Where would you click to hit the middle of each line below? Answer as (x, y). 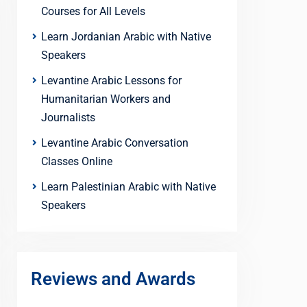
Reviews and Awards (113, 279)
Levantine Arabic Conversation (115, 143)
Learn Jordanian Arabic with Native (126, 37)
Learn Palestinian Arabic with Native (128, 187)
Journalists (68, 118)
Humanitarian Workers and (106, 99)
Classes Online (77, 162)
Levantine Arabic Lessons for (111, 81)
